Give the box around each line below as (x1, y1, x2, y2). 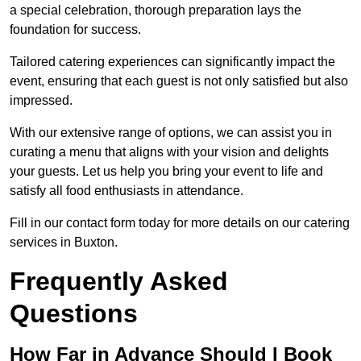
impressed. (10, 93, 73, 108)
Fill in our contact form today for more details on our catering (10, 216, 350, 230)
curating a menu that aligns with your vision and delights (10, 145, 329, 160)
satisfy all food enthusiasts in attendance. (10, 184, 243, 198)
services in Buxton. (10, 235, 118, 250)
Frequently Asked (10, 267, 228, 297)
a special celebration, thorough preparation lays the (10, 3, 301, 18)
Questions (10, 299, 138, 329)
